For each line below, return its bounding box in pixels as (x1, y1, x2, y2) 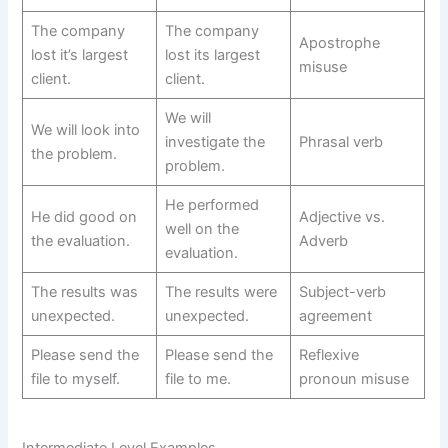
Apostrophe (298, 34, 380, 53)
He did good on (30, 208, 137, 227)
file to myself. (30, 370, 120, 389)
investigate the (164, 133, 265, 152)
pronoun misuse (298, 370, 409, 389)
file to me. (164, 370, 231, 389)
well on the (164, 220, 239, 239)
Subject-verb (298, 283, 386, 302)
